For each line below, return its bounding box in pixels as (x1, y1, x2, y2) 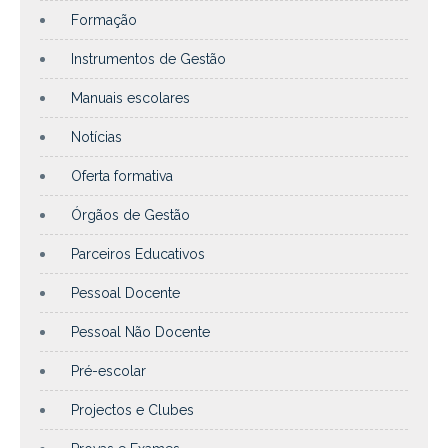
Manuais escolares (71, 89, 190, 106)
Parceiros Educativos (71, 245, 205, 262)
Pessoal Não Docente (71, 323, 210, 340)
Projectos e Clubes (71, 401, 194, 418)
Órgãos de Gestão (71, 206, 190, 223)
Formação (71, 11, 137, 28)
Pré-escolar (71, 362, 146, 379)
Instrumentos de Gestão (71, 50, 226, 67)
